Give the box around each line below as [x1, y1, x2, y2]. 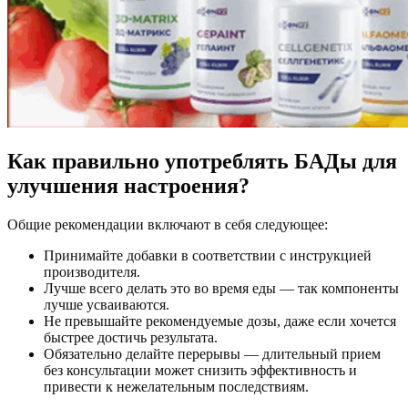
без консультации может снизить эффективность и [44, 362, 357, 379]
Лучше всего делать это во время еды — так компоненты [44, 280, 399, 297]
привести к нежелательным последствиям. [44, 379, 309, 395]
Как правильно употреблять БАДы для [7, 149, 397, 174]
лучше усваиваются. [44, 297, 169, 313]
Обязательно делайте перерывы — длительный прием [44, 346, 381, 362]
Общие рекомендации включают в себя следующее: [7, 217, 328, 233]
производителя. [44, 264, 140, 280]
